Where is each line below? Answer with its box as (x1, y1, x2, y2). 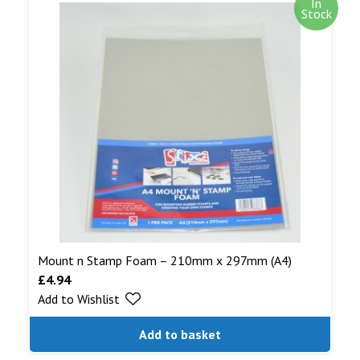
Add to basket (139, 325, 221, 342)
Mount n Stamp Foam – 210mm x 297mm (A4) (37, 252, 292, 268)
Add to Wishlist (37, 290, 120, 307)
